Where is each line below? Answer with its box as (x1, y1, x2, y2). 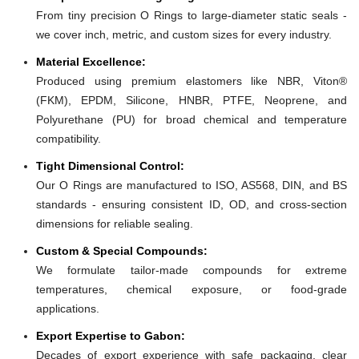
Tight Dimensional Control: (36, 159, 184, 172)
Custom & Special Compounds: (36, 244, 208, 257)
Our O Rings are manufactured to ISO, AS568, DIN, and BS (36, 178, 347, 192)
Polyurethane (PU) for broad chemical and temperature (36, 112, 347, 126)
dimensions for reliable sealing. (36, 216, 193, 230)
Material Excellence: (36, 54, 146, 68)
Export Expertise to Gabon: (36, 329, 185, 342)
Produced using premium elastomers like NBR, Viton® (36, 74, 347, 87)
